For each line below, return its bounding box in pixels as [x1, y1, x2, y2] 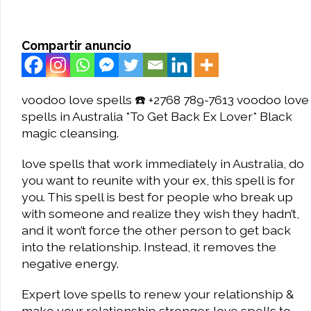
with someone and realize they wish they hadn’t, [22, 206, 299, 221]
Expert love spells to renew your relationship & [22, 287, 294, 301]
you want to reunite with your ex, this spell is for [22, 173, 295, 187]
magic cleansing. [22, 126, 119, 140]
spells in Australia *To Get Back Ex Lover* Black [22, 109, 292, 124]
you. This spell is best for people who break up [22, 190, 293, 204]
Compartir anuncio [22, 38, 131, 53]
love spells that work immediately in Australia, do [22, 156, 304, 171]
